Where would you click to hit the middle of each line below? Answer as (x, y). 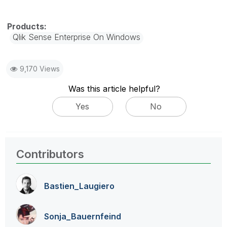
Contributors (50, 154)
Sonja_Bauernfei (78, 216)
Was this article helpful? (114, 89)
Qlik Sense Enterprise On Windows (77, 37)
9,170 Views (40, 69)
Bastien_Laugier (77, 186)
